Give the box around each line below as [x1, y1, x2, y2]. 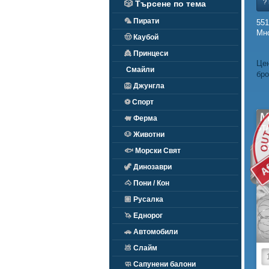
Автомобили [131, 228, 178, 236]
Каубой [131, 33, 159, 41]
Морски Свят [133, 147, 181, 155]
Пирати [131, 17, 159, 25]
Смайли [124, 65, 154, 74]
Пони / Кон [131, 179, 169, 187]
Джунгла [131, 82, 165, 90]
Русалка [131, 195, 163, 204]
